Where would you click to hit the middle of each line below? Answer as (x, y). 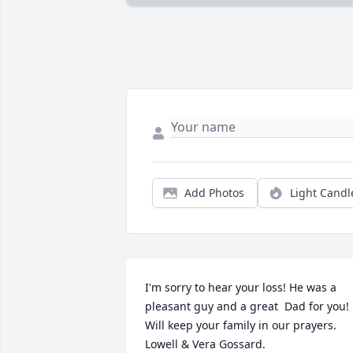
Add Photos (214, 193)
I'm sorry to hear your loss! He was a (241, 288)
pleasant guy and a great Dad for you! (247, 307)
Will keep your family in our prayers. (241, 325)
